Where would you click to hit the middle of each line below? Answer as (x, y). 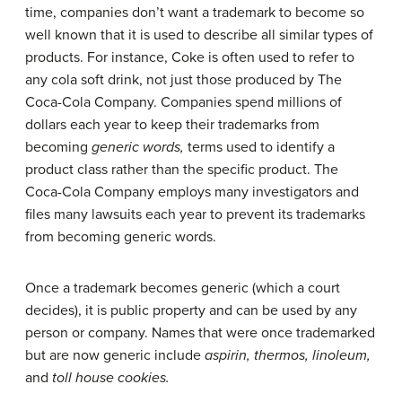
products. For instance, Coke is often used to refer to (190, 57)
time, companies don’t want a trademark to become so (195, 12)
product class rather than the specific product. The (182, 169)
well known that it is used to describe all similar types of (199, 35)
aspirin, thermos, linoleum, (288, 355)
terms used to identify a (259, 147)
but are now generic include (115, 355)
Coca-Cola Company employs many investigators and (192, 192)
